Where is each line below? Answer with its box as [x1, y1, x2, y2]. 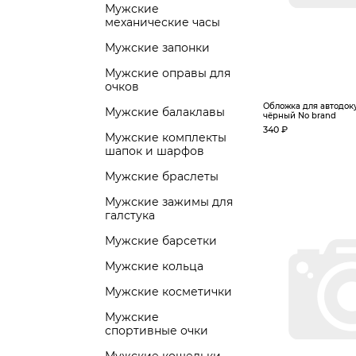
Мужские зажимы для [105, 195, 233, 209]
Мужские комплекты [105, 130, 226, 145]
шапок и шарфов [105, 144, 204, 158]
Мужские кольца [105, 259, 203, 273]
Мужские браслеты [105, 169, 219, 184]
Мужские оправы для [105, 66, 230, 80]
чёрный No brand [263, 110, 336, 121]
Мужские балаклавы [105, 105, 225, 119]
